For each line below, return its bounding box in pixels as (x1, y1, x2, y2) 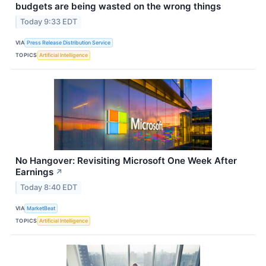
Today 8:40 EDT (20, 183, 78, 192)
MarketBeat (27, 204, 56, 211)
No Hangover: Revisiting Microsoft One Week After (15, 155, 237, 167)
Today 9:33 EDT (20, 17, 78, 27)
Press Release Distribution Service (27, 39, 111, 46)
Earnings (15, 166, 53, 178)
